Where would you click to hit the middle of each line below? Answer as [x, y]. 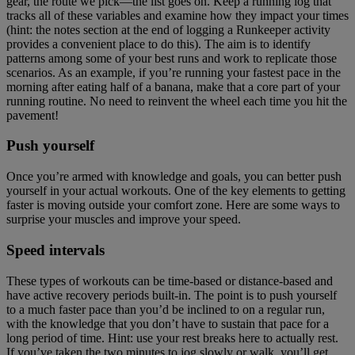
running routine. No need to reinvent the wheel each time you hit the [177, 101]
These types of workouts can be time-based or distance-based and [170, 281]
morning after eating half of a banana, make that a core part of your [173, 86]
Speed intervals [55, 250]
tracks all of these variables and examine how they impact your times [177, 15]
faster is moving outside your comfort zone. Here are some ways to [173, 205]
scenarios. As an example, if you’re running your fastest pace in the [174, 72]
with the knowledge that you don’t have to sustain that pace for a [168, 323]
